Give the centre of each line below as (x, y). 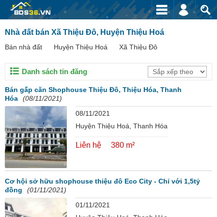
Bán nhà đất (23, 47)
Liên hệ (88, 145)
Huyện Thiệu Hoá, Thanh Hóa (121, 126)
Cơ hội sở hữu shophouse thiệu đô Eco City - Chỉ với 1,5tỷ (102, 181)
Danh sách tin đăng (54, 71)
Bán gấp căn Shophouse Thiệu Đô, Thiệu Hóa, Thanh (93, 90)
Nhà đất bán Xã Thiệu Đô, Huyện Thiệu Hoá (85, 32)
